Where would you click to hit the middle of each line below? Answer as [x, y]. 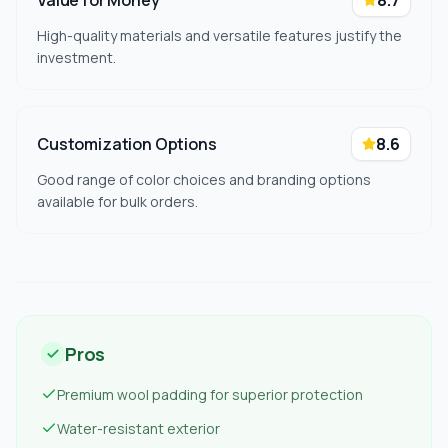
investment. [76, 57]
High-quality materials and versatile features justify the [219, 35]
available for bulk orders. [117, 201]
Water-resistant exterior [138, 428]
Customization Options [127, 144]
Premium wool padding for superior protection [210, 394]
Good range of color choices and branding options [204, 179]
